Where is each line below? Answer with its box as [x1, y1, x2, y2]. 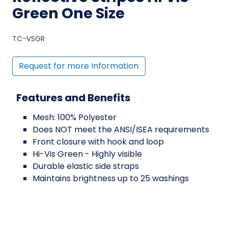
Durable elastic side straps [33, 160, 139, 173]
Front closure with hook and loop [33, 136, 164, 148]
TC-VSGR [12, 33, 45, 44]
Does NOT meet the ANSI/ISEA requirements [33, 124, 209, 136]
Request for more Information [19, 60, 139, 72]
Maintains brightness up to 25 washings [33, 173, 189, 185]
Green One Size [12, 3, 125, 23]
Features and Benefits [16, 91, 130, 105]
